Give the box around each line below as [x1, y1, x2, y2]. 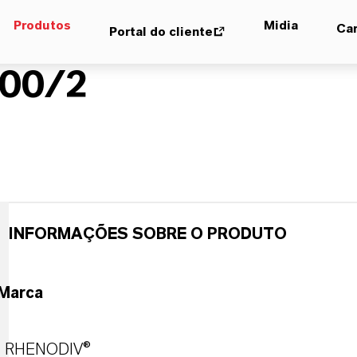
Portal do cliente [109, 25, 213, 38]
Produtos [14, 19, 71, 32]
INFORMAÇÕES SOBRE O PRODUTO [8, 226, 287, 242]
